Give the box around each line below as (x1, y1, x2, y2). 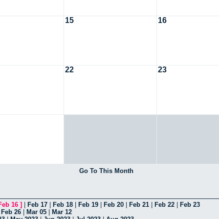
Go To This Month (79, 167, 133, 175)
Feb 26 (1, 208, 21, 216)
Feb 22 (154, 200, 175, 208)
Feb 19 (78, 200, 98, 208)
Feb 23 (180, 200, 200, 208)
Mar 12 (52, 208, 72, 216)
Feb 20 (104, 200, 124, 208)
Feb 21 (129, 200, 149, 208)
